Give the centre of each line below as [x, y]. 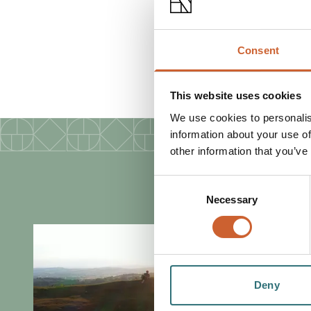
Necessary [232, 199]
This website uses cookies [235, 96]
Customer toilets [218, 57]
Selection [175, 200]
